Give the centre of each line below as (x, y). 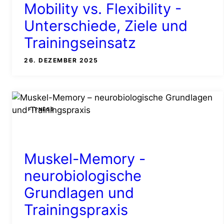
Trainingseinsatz (80, 42)
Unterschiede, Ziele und (106, 25)
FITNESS (41, 109)
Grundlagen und (79, 193)
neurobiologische (83, 176)
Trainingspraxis (76, 210)
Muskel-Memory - (85, 159)
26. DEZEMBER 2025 (61, 60)
